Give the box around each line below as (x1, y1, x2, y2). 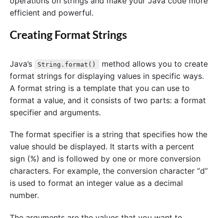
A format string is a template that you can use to (10, 83, 190, 93)
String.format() (37, 60, 96, 68)
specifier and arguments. (10, 107, 101, 117)
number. (10, 190, 39, 200)
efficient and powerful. (10, 7, 93, 18)
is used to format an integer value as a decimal (10, 178, 183, 188)
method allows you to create (99, 58, 208, 69)
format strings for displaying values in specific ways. (10, 71, 204, 81)
